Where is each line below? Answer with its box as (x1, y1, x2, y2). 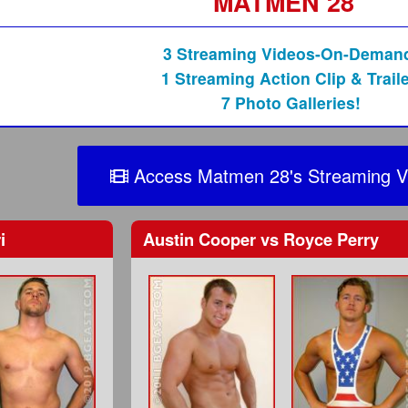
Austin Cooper (143, 226, 261, 251)
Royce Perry (279, 226, 380, 251)
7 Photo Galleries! (221, 91, 362, 115)
